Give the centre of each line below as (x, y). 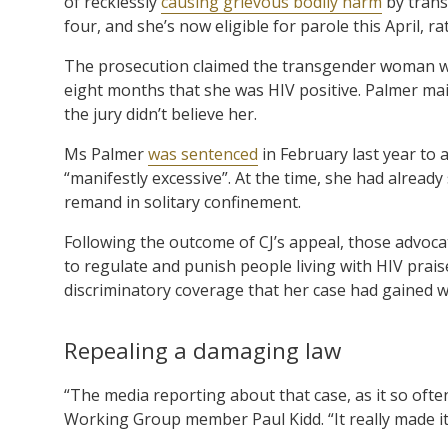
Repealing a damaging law (202, 350)
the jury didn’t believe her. (160, 113)
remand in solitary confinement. (182, 201)
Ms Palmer (106, 153)
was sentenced (203, 153)
